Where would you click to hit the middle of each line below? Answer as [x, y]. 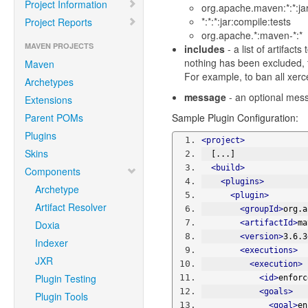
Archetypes [49, 82]
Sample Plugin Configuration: [235, 118]
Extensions [48, 100]
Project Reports [58, 22]
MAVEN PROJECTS [59, 46]
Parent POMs [54, 118]
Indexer [52, 243]
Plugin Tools [62, 296]
